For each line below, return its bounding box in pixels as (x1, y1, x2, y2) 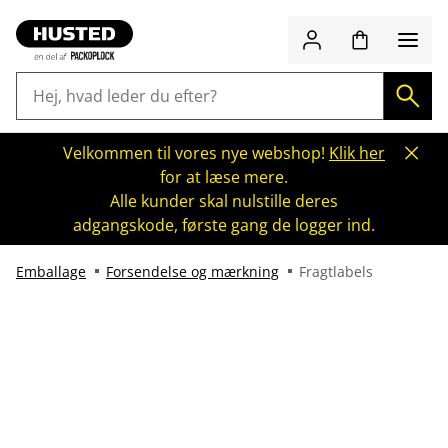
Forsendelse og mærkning (106, 262, 279, 281)
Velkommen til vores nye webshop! (63, 142, 329, 164)
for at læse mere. (160, 166, 288, 188)
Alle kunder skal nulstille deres (110, 190, 338, 212)
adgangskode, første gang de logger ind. (73, 214, 375, 236)
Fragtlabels (299, 262, 373, 281)
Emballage (16, 262, 86, 281)
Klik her (329, 142, 385, 164)
